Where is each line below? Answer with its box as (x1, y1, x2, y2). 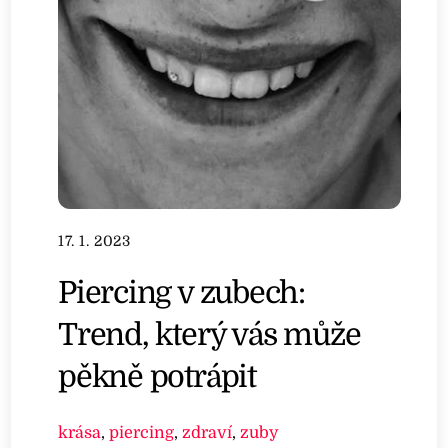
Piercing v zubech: (58, 274, 306, 310)
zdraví (182, 423, 233, 442)
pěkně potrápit (58, 358, 256, 394)
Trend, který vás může (58, 316, 361, 352)
